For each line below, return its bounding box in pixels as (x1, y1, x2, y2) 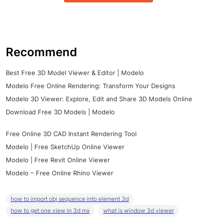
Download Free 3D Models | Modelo (6, 108, 115, 116)
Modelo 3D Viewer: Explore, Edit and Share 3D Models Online (6, 95, 192, 103)
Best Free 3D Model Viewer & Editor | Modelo (6, 69, 144, 77)
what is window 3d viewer (103, 207, 174, 215)
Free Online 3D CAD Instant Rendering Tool (6, 130, 137, 138)
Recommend (6, 45, 77, 60)
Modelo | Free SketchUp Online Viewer (6, 143, 124, 151)
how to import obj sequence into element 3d (11, 195, 129, 203)
